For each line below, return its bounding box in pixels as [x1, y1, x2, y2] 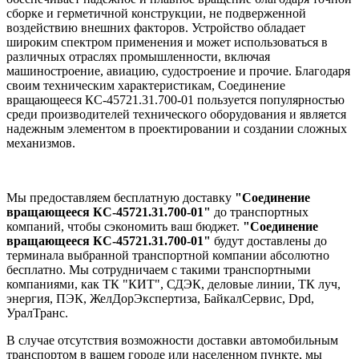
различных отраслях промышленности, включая [6, 49, 270, 63]
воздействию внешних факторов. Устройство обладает [6, 20, 305, 34]
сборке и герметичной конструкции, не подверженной [6, 6, 306, 20]
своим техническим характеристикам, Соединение [6, 78, 285, 92]
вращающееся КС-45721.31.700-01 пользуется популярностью [6, 92, 345, 107]
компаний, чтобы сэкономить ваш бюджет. [6, 219, 243, 233]
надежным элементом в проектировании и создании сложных [6, 121, 347, 135]
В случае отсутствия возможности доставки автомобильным [6, 333, 338, 347]
